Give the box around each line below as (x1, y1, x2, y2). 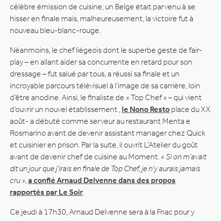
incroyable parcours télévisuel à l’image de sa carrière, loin (10, 80, 200, 90)
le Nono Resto (122, 104, 170, 114)
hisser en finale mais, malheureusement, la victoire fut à (10, 13, 193, 23)
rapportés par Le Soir (10, 187, 83, 197)
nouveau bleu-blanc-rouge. (10, 25, 101, 35)
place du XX (170, 104, 211, 114)
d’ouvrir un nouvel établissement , (10, 104, 122, 114)
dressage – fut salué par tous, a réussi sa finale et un (10, 69, 180, 78)
